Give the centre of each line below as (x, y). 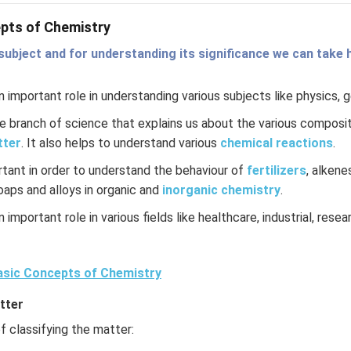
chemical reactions (276, 143)
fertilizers (276, 170)
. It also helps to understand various (120, 143)
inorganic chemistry (221, 190)
